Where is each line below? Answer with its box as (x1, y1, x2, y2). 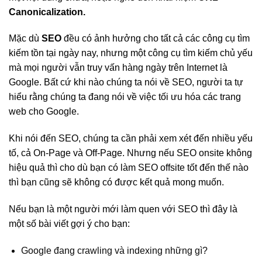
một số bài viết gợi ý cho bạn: (9, 218, 130, 229)
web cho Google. (9, 106, 79, 117)
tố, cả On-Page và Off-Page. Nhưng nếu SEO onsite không (9, 148, 252, 158)
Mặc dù (9, 33, 42, 44)
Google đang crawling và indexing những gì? (20, 245, 208, 256)
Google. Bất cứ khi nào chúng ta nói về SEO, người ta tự (9, 77, 243, 88)
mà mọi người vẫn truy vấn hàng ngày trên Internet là (9, 63, 227, 73)
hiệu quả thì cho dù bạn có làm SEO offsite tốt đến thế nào (9, 163, 249, 173)
